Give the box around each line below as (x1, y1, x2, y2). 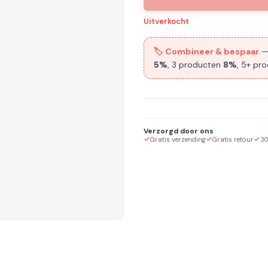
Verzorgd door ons (144, 126, 214, 136)
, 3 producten (167, 59, 221, 70)
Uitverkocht (144, 16, 189, 26)
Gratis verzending (150, 135, 206, 144)
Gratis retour (212, 135, 254, 144)
